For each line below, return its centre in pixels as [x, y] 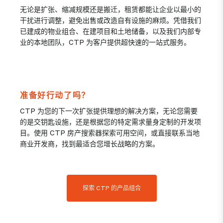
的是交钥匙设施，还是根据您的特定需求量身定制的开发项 [111, 121]
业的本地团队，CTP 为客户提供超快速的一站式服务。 [107, 42]
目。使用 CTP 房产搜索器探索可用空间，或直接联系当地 [110, 132]
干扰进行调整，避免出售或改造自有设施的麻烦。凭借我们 [111, 20]
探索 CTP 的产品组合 [111, 188]
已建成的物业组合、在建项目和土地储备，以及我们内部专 [111, 31]
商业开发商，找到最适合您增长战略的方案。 [91, 143]
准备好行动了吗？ [55, 95]
